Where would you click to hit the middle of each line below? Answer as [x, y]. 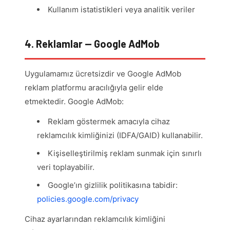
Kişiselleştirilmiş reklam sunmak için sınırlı [125, 154]
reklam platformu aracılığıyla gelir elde [94, 88]
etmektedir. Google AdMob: [74, 102]
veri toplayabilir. [66, 167]
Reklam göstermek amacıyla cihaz [109, 122]
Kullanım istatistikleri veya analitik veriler [121, 10]
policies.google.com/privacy [88, 199]
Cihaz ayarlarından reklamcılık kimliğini [95, 219]
